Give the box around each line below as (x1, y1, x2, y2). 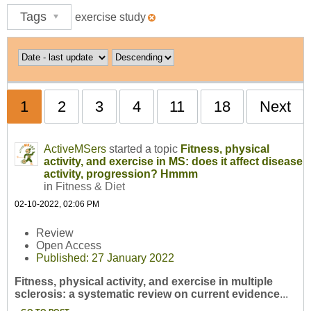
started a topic (106, 142, 180, 155)
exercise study (74, 11, 146, 24)
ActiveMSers (44, 142, 106, 155)
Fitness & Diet (56, 180, 125, 192)
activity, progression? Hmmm (44, 167, 198, 180)
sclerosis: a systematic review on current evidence (15, 288, 280, 301)
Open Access (36, 239, 102, 252)
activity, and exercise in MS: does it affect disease (44, 155, 303, 167)
